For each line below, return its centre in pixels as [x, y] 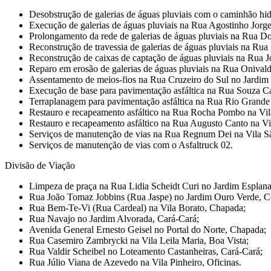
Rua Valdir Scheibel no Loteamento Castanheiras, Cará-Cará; [146, 251]
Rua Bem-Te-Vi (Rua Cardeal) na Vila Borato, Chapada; [137, 207]
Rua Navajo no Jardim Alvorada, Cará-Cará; [114, 218]
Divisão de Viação [40, 165]
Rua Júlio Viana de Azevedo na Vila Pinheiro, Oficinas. [135, 262]
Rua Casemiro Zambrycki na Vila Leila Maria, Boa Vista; [139, 240]
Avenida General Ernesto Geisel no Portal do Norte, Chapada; [148, 229]
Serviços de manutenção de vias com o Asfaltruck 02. [131, 145]
